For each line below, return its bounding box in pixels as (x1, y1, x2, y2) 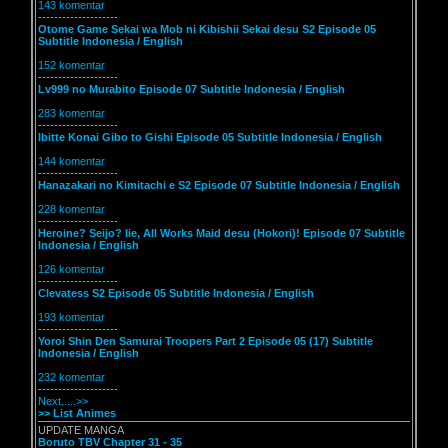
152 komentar (38, 59, 105, 71)
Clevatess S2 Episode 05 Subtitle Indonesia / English (38, 287, 314, 299)
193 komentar (38, 311, 105, 323)
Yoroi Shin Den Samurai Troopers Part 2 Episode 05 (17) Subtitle (38, 335, 373, 347)
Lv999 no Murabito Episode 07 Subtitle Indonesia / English (38, 83, 345, 95)
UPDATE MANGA (38, 424, 124, 436)
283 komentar (38, 107, 105, 119)
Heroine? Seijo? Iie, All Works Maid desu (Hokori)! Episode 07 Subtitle (38, 227, 405, 239)
